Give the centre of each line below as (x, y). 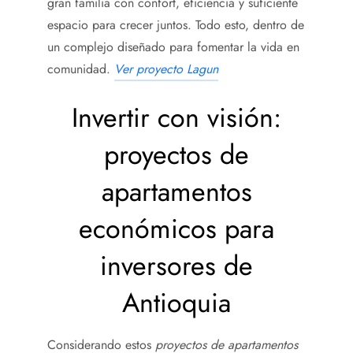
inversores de (176, 266)
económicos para (176, 229)
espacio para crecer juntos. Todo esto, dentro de (176, 25)
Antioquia (176, 303)
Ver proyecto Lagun (166, 69)
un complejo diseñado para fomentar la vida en (173, 47)
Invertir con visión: (176, 118)
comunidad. (81, 69)
